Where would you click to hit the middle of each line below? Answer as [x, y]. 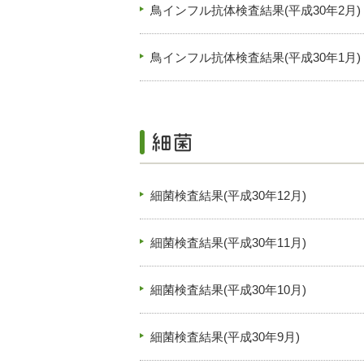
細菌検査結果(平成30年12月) [228, 195]
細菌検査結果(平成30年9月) [225, 337]
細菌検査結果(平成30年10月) [228, 290]
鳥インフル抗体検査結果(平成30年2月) [256, 10]
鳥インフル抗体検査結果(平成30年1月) [256, 57]
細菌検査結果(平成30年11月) [228, 243]
